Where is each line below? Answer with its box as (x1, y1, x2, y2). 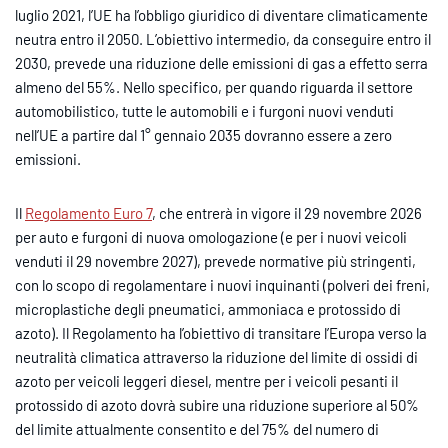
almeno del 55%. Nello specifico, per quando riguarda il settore (15, 77, 413, 96)
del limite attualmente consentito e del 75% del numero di (15, 419, 379, 438)
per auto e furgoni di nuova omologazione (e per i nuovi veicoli (15, 227, 407, 246)
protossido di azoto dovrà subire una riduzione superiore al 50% (15, 395, 419, 414)
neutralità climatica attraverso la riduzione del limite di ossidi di (15, 347, 418, 366)
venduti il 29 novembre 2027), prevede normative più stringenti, (15, 251, 416, 270)
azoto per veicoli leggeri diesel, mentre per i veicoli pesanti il (15, 371, 398, 390)
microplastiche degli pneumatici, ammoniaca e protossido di (15, 299, 401, 318)
